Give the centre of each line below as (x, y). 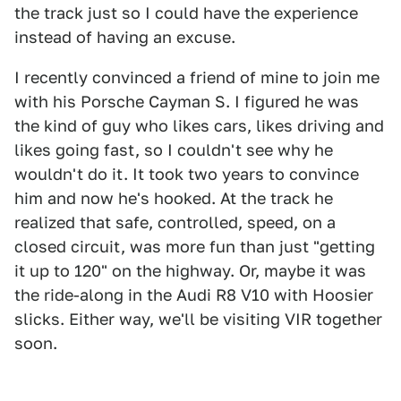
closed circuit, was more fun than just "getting (195, 247)
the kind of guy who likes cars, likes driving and (199, 126)
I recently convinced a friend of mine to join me (197, 77)
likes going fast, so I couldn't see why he (174, 150)
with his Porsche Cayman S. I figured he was (187, 102)
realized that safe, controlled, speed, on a (175, 222)
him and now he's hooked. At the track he (174, 198)
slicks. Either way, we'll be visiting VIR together (198, 319)
